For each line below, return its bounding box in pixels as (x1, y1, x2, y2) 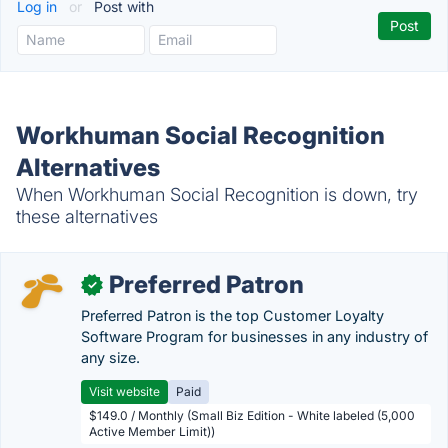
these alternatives (16, 206, 158, 227)
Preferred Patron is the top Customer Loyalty (81, 307, 384, 324)
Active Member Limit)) (89, 424, 215, 439)
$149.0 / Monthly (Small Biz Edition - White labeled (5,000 (89, 408, 415, 423)
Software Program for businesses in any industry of (81, 328, 428, 345)
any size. (81, 349, 140, 366)
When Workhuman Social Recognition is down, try (16, 184, 418, 205)
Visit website (89, 384, 160, 399)
